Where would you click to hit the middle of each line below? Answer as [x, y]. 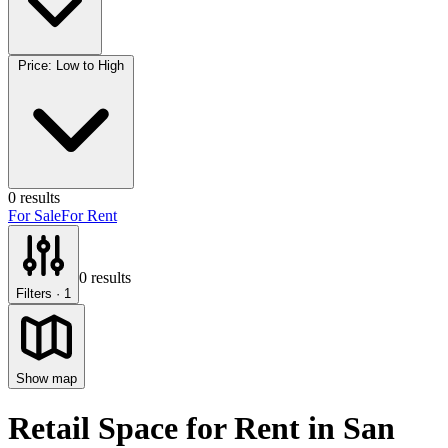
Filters [34, 293]
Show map [46, 378]
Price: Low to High [71, 65]
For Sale [34, 215]
